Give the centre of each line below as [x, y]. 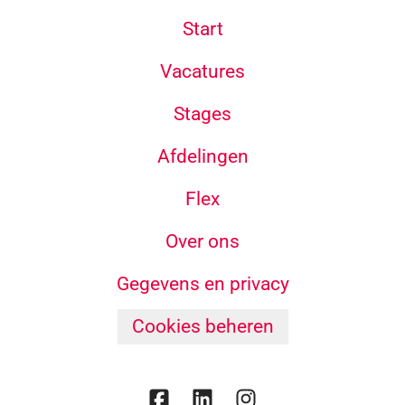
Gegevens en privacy [202, 284]
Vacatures [202, 71]
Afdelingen [202, 156]
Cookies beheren [202, 326]
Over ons [202, 241]
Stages [202, 114]
